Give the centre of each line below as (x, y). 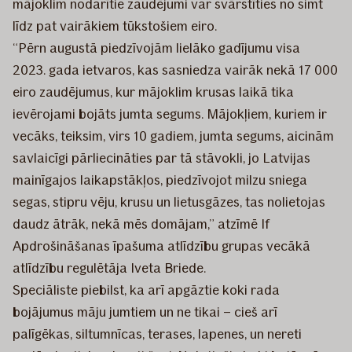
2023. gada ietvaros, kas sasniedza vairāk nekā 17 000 (175, 70)
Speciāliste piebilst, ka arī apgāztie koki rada (146, 290)
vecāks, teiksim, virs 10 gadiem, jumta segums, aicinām (173, 136)
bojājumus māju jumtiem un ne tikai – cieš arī (145, 312)
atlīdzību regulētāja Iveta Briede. (109, 268)
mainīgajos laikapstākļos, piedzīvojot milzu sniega (160, 180)
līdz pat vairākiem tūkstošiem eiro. (115, 26)
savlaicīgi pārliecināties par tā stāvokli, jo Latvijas (161, 158)
